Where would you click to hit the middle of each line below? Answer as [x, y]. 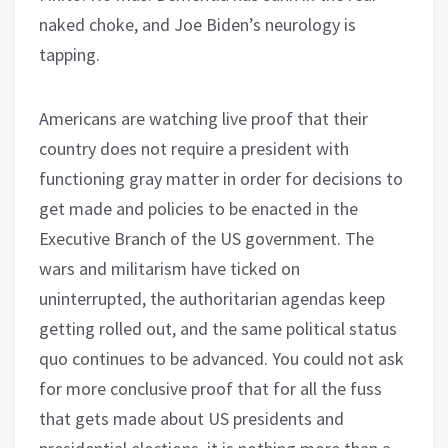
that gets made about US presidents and [191, 418]
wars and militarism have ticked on [169, 268]
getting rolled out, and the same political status [218, 328]
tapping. [69, 54]
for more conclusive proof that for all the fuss [210, 388]
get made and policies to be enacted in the [198, 208]
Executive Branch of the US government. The [206, 238]
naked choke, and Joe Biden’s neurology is [197, 24]
